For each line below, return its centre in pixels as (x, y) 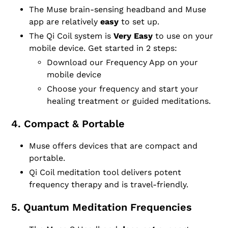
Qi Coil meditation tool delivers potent (105, 172)
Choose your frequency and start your (123, 89)
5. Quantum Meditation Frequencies (102, 207)
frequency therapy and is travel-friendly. (109, 184)
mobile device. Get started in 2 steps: (103, 48)
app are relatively (65, 21)
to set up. (139, 21)
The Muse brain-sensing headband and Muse (118, 9)
